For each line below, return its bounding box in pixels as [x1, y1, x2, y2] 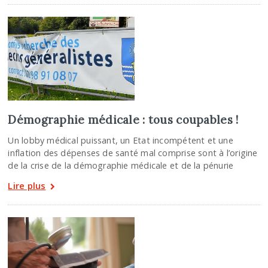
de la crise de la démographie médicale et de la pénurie [8, 159, 234, 171]
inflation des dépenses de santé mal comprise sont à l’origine [8, 147, 258, 159]
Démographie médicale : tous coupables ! [8, 112, 239, 127]
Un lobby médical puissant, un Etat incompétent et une [8, 134, 233, 146]
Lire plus [8, 179, 46, 191]
